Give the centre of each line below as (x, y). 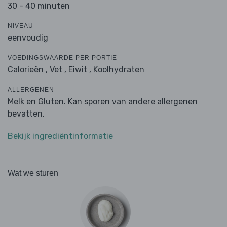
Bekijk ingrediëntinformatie (60, 136)
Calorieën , (29, 70)
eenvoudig (28, 38)
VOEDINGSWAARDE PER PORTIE (62, 58)
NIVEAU (21, 26)
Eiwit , (80, 70)
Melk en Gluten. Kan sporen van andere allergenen (103, 102)
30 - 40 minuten (39, 6)
